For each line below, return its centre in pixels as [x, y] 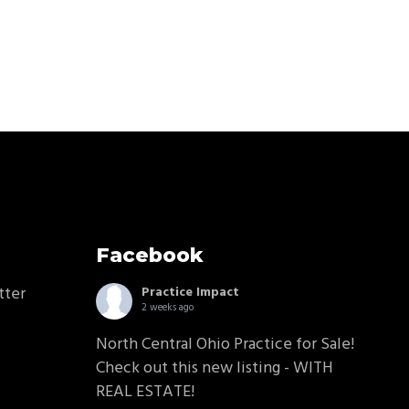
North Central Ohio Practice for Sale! [225, 345]
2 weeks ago [167, 308]
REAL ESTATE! [145, 392]
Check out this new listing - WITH [214, 368]
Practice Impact [190, 293]
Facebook [149, 255]
